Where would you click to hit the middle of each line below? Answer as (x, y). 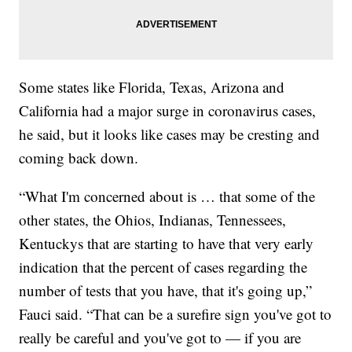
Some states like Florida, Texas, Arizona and (152, 87)
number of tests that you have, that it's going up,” (166, 291)
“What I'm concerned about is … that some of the (167, 196)
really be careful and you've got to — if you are (160, 338)
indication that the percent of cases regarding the (163, 267)
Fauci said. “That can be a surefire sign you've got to (176, 314)
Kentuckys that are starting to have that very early (167, 244)
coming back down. (79, 158)
